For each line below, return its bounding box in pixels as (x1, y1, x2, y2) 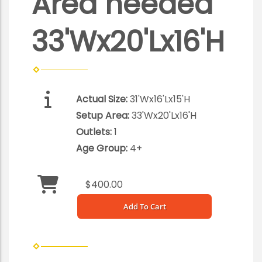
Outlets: (76, 125, 114, 139)
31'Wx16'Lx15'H (130, 92, 190, 106)
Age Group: (76, 142, 130, 156)
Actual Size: (76, 92, 130, 106)
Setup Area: (76, 109, 132, 123)
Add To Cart (123, 201, 166, 212)
